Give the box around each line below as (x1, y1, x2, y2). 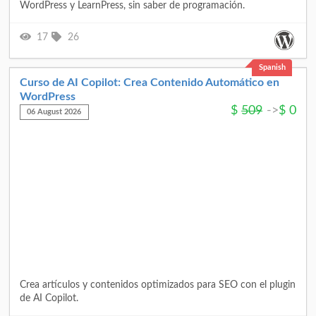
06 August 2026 (27, 108, 82, 116)
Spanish (258, 63, 286, 72)
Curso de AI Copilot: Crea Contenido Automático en (20, 77, 279, 89)
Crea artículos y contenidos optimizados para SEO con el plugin (20, 280, 296, 291)
